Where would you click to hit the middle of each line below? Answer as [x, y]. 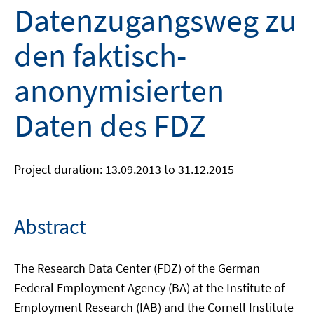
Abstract [50, 226]
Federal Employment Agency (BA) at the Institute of [149, 288]
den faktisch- [100, 55]
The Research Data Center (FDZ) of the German [137, 268]
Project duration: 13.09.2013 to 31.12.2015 [124, 169]
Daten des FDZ [110, 125]
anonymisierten [119, 90]
